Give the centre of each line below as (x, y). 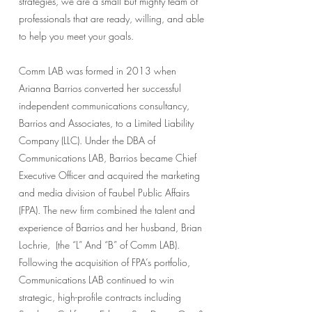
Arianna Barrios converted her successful (100, 88)
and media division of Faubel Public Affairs (104, 193)
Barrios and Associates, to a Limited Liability (106, 123)
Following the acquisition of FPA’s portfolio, (104, 262)
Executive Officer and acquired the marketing (109, 175)
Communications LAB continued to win (96, 280)
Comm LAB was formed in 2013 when (97, 71)
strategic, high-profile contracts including (100, 297)
